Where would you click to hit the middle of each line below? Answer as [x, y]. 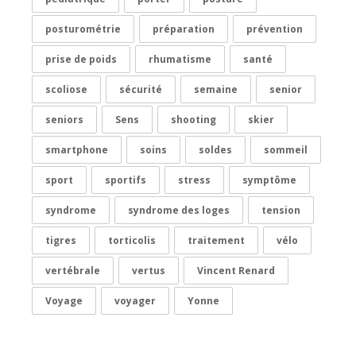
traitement [216, 240]
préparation [184, 29]
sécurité [141, 89]
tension [281, 210]
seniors [64, 120]
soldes [215, 150]
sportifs [126, 180]
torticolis [132, 240]
